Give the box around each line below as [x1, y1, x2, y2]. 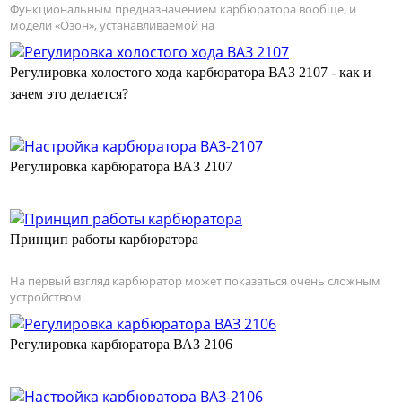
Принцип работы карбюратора [10, 232, 198, 248]
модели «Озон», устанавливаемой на [10, 17, 214, 34]
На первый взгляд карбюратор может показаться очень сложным [10, 273, 380, 290]
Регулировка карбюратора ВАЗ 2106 [10, 336, 232, 353]
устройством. [10, 289, 84, 306]
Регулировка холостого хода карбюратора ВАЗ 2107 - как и [10, 65, 371, 81]
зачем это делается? [10, 86, 128, 102]
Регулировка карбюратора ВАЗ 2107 [10, 159, 232, 175]
